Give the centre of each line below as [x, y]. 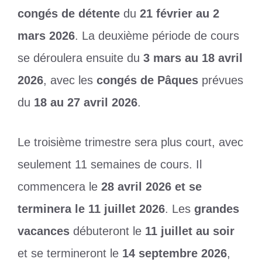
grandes [217, 209]
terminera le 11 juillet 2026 [91, 209]
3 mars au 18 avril [193, 58]
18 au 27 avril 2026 [86, 103]
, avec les [70, 80]
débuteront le [107, 231]
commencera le [59, 187]
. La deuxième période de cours [157, 36]
